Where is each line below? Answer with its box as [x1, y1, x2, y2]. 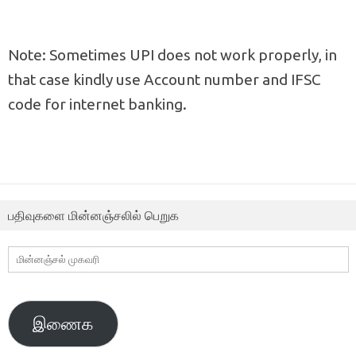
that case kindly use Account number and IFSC [8, 70, 321, 88]
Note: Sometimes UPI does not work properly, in [8, 45, 337, 64]
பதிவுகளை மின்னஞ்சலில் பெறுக [8, 207, 179, 222]
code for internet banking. [8, 95, 187, 113]
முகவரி [7, 267, 52, 285]
